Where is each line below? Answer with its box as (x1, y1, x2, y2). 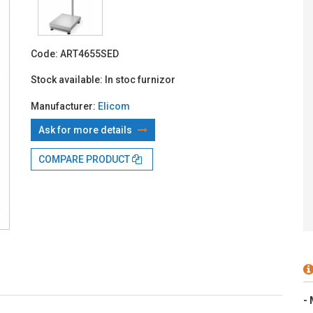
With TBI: (257, 14, 299, 26)
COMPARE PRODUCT (38, 153, 132, 165)
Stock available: (31, 73, 103, 85)
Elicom (98, 100, 130, 112)
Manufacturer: (31, 100, 98, 112)
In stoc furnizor (105, 73, 175, 85)
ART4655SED (60, 48, 119, 59)
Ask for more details (38, 124, 134, 136)
